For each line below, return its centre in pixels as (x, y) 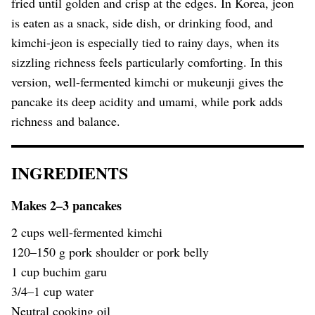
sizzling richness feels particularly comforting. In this (147, 62)
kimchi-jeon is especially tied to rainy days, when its (145, 43)
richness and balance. (66, 121)
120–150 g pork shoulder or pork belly (110, 252)
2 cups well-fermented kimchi (87, 232)
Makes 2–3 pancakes (66, 206)
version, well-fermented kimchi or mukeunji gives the (147, 82)
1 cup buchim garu (59, 272)
